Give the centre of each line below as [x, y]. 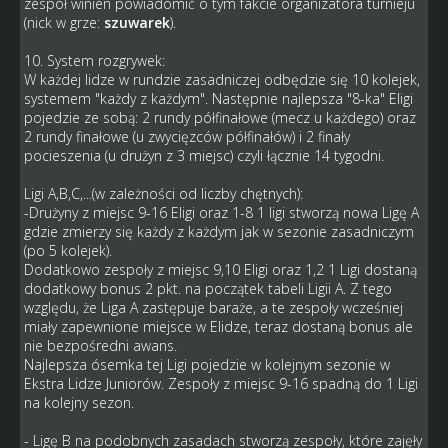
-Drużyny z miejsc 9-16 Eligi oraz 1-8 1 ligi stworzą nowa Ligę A [221, 212]
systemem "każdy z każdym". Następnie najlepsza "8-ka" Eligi [218, 98]
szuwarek [136, 22]
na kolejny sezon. [78, 402]
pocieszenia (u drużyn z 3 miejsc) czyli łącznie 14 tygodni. [203, 155]
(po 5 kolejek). [67, 250]
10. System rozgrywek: [94, 60]
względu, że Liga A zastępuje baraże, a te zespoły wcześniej [213, 307]
